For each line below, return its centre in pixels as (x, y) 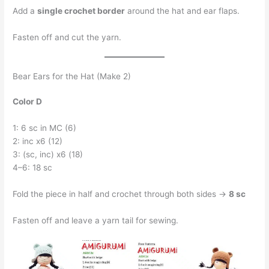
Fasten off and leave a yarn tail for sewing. (96, 221)
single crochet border (81, 11)
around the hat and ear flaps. (183, 11)
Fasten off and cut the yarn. (67, 37)
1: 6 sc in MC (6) (45, 128)
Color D (28, 102)
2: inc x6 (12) (38, 141)
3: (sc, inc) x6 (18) (48, 155)
